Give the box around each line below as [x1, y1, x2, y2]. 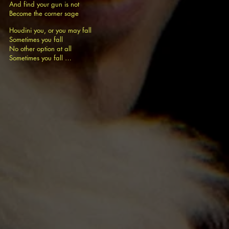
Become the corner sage [9, 9, 81, 18]
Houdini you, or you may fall [9, 26, 94, 35]
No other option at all [9, 44, 74, 53]
